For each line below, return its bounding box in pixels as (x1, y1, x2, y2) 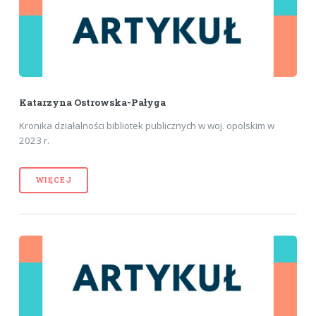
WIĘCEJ (35, 175, 72, 186)
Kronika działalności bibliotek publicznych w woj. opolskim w (18, 119, 274, 133)
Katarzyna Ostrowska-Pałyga (18, 96, 166, 109)
